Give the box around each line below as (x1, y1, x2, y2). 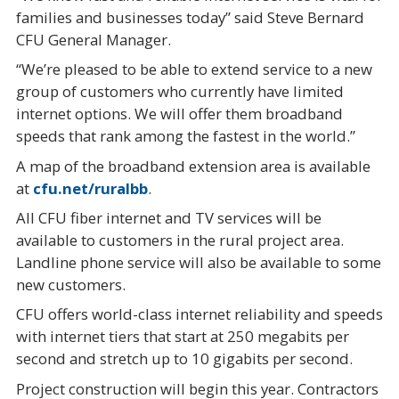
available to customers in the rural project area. (15, 229, 344, 250)
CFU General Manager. (15, 28, 175, 50)
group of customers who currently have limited (15, 81, 344, 102)
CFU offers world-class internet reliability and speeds (15, 304, 383, 325)
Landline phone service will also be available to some (15, 251, 381, 273)
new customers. (15, 273, 129, 295)
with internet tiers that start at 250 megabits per (15, 326, 349, 347)
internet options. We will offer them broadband (15, 103, 343, 125)
